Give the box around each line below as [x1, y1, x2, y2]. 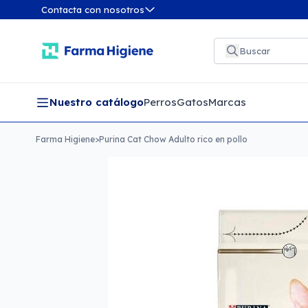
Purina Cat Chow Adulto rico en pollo [99, 134, 247, 144]
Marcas [208, 96, 246, 109]
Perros [144, 96, 177, 109]
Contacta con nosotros [41, 4, 144, 15]
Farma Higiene [36, 134, 95, 144]
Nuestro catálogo [49, 96, 144, 109]
